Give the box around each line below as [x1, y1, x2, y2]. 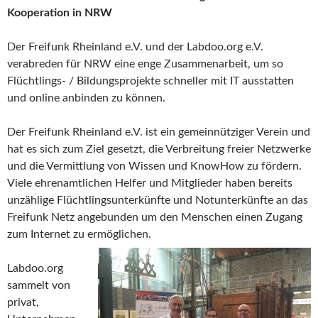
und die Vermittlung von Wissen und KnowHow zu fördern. [7, 160, 302, 172]
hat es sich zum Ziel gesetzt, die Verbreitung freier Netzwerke [7, 143, 311, 155]
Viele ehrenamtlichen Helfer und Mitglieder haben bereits [7, 177, 292, 189]
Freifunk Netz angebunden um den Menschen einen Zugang [7, 211, 302, 223]
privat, [7, 296, 39, 308]
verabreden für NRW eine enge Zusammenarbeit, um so [7, 57, 283, 70]
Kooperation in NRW [7, 6, 112, 18]
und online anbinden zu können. [7, 92, 165, 104]
